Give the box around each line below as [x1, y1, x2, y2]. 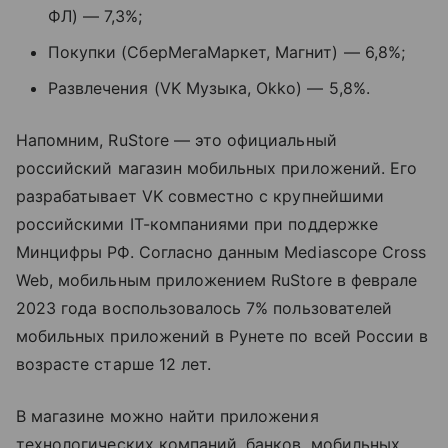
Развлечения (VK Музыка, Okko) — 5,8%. [48, 78, 370, 99]
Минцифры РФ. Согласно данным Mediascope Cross [16, 242, 427, 263]
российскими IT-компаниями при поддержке [16, 214, 378, 235]
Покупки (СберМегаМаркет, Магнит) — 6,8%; [48, 42, 405, 63]
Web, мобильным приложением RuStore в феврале [16, 270, 418, 291]
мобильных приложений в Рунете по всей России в [16, 326, 429, 347]
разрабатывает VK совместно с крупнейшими [16, 186, 384, 207]
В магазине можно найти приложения [16, 406, 319, 427]
